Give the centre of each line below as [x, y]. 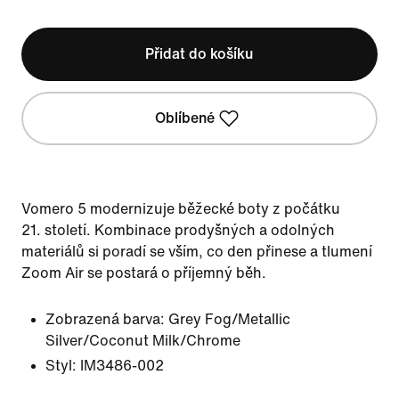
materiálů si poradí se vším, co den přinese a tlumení [197, 252]
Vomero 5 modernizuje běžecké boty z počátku [181, 209]
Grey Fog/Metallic [229, 319]
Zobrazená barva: [105, 319]
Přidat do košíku [199, 54]
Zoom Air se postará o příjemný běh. [144, 273]
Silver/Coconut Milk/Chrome [143, 341]
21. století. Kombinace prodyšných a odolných [178, 230]
